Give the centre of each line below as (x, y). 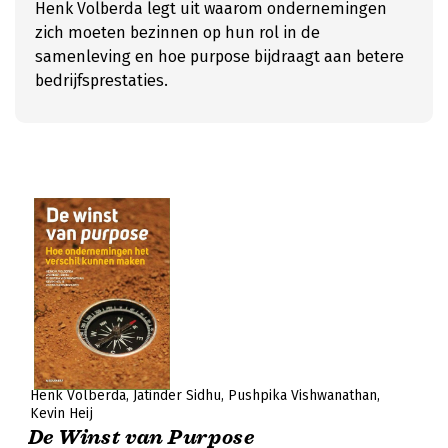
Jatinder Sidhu (177, 395)
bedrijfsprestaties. (101, 80)
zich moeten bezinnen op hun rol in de (177, 32)
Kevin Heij (61, 413)
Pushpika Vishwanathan (302, 395)
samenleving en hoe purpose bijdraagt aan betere (219, 56)
